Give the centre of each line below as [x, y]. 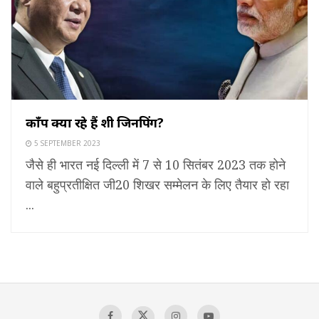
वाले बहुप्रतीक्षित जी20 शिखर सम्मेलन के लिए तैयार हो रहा [157, 185]
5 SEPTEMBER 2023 [66, 143]
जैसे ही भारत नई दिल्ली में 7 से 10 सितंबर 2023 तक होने [156, 165]
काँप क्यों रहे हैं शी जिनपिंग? [95, 123]
